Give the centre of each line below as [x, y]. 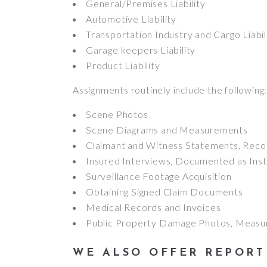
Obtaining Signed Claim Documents [164, 192]
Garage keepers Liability [141, 50]
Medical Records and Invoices [153, 207]
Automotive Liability [131, 19]
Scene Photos [117, 114]
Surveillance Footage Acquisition [159, 176]
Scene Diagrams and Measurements [167, 130]
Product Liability [123, 65]
